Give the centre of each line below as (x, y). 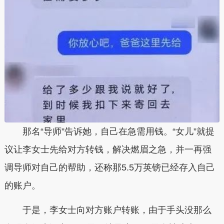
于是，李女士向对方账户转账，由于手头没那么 (117, 210)
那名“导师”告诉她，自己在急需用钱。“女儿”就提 (118, 131)
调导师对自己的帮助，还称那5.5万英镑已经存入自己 (109, 167)
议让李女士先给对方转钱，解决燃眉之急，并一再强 (108, 149)
